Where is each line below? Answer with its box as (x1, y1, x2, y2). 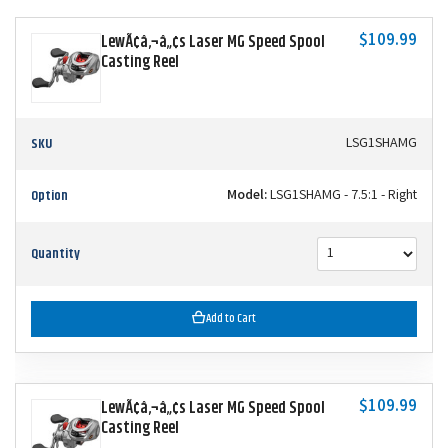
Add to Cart (206, 308, 256, 328)
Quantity (31, 242, 80, 265)
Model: (227, 185, 267, 206)
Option (31, 184, 68, 207)
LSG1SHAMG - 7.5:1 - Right (267, 185, 417, 206)
